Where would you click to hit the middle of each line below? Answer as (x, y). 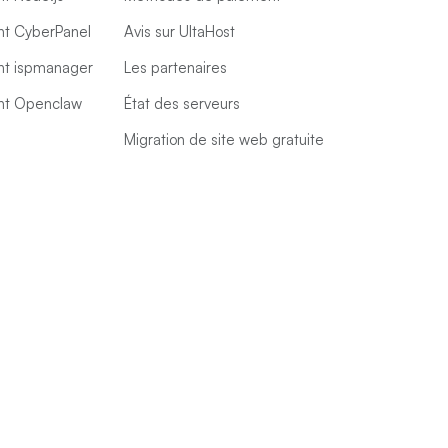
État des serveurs (182, 103)
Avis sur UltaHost (179, 31)
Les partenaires (175, 67)
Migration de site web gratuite (224, 139)
